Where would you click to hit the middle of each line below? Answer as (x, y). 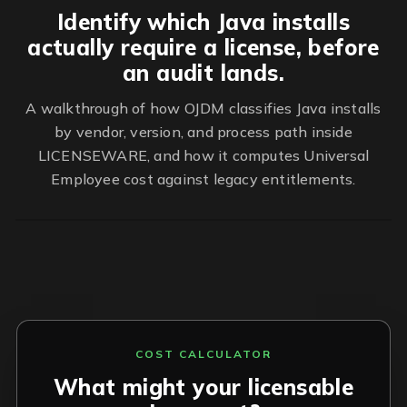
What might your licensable (203, 387)
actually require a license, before (203, 47)
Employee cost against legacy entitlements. (203, 179)
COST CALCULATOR (203, 354)
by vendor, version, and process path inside (203, 132)
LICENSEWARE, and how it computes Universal (203, 155)
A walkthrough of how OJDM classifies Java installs (203, 108)
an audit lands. (203, 73)
